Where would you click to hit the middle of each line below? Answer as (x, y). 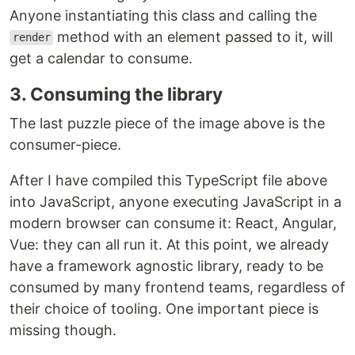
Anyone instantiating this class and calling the (163, 15)
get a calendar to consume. (101, 58)
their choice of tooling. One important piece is (164, 308)
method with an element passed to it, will (193, 36)
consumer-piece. (65, 144)
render (31, 38)
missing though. (63, 330)
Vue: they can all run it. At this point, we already (169, 244)
